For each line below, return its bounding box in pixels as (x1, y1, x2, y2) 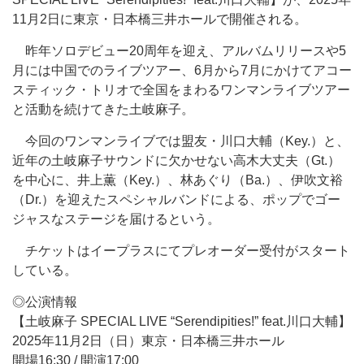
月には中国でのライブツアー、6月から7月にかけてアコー (12, 63, 352, 77)
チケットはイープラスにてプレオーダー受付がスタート (12, 244, 350, 258)
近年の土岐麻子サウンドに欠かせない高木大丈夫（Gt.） (12, 154, 340, 167)
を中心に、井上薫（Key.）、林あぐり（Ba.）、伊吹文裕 (12, 173, 343, 187)
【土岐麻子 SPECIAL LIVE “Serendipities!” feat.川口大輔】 (12, 314, 351, 328)
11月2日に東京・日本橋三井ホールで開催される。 (12, 12, 307, 26)
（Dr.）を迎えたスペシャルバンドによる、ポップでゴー (12, 193, 340, 206)
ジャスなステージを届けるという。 (12, 212, 220, 226)
